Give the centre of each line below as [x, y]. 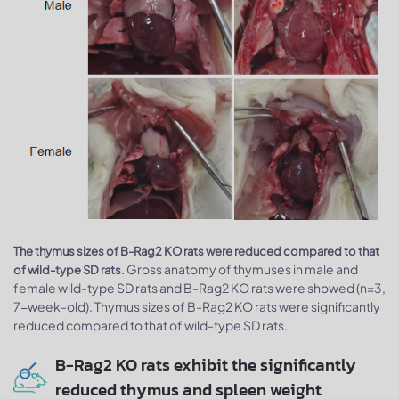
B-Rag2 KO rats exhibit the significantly [205, 365]
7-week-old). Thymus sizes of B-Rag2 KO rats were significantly [197, 307]
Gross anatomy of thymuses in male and [242, 269]
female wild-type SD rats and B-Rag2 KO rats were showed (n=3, [199, 288]
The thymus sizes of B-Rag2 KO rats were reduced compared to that [196, 252]
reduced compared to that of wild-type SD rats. [151, 326]
